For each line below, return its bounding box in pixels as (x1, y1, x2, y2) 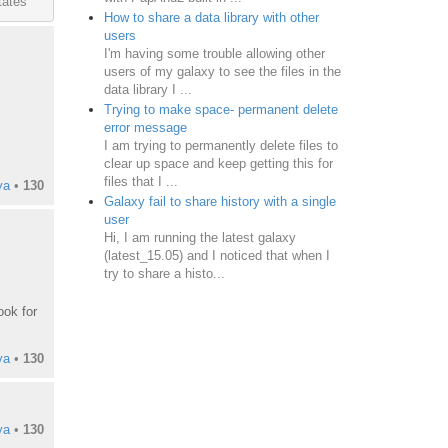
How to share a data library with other (103, 9, 319, 25)
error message (103, 119, 187, 135)
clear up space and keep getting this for (103, 155, 333, 171)
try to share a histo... (103, 265, 225, 281)
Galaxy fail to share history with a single (103, 193, 336, 209)
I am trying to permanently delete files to (103, 137, 338, 153)
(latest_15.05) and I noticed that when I (103, 247, 330, 263)
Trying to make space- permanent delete (103, 101, 338, 117)
